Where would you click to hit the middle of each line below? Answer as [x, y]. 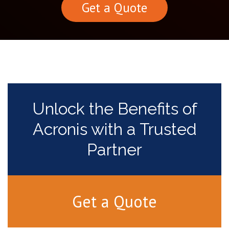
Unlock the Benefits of [114, 109]
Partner [114, 150]
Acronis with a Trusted [114, 129]
